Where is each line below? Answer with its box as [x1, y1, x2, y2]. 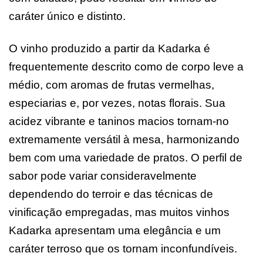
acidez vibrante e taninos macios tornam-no [9, 114, 229, 127]
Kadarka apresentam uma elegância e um [9, 224, 221, 237]
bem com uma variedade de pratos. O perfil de [9, 151, 242, 164]
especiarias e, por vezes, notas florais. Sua [9, 96, 225, 109]
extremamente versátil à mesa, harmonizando [9, 133, 240, 146]
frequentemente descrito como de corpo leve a [9, 60, 244, 73]
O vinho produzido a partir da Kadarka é [9, 42, 210, 55]
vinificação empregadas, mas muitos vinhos [9, 205, 230, 218]
